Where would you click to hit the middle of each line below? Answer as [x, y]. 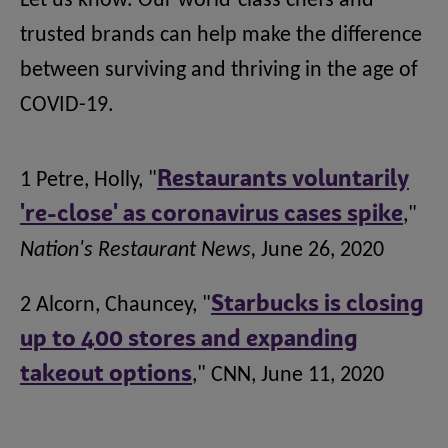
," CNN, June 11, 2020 [288, 376]
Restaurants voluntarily [283, 180]
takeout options [106, 375]
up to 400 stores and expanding [189, 340]
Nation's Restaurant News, [138, 251]
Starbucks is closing [317, 305]
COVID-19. [67, 106]
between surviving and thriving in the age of [219, 71]
